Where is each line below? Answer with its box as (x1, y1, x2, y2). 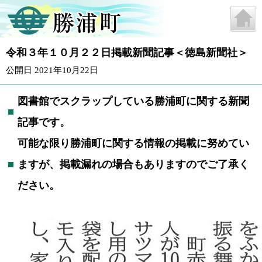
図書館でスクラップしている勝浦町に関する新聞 (18, 95, 249, 107)
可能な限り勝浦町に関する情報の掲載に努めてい (18, 137, 249, 149)
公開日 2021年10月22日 (6, 65, 98, 75)
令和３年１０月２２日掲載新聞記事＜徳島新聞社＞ (6, 47, 248, 58)
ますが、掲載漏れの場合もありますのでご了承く (18, 158, 249, 170)
